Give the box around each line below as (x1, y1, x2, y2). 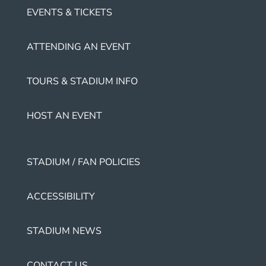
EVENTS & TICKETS (27, 6, 112, 20)
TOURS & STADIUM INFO (27, 75, 138, 88)
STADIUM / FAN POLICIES (27, 156, 140, 169)
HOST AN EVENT (27, 109, 102, 123)
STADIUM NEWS (27, 224, 102, 238)
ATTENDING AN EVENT (27, 40, 131, 54)
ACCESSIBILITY (27, 190, 95, 204)
